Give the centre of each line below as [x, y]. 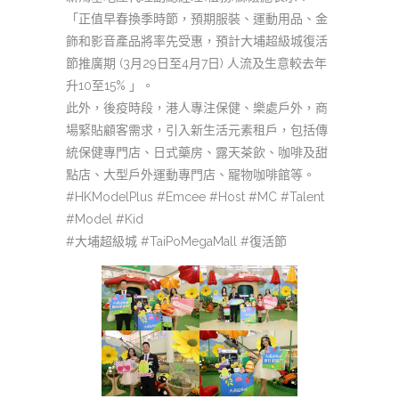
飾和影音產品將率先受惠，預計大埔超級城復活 [197, 41]
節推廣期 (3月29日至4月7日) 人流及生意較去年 [196, 63]
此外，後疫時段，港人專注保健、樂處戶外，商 [197, 108]
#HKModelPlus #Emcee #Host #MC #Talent [195, 197]
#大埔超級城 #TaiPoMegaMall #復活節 [176, 241]
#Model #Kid [105, 219]
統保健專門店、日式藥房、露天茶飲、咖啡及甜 [197, 152]
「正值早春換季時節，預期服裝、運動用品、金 [197, 19]
